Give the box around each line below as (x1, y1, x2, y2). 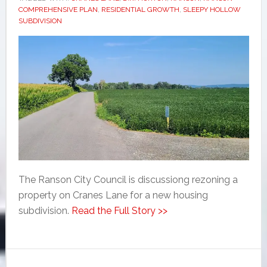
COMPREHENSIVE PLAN (18, 5, 98, 14)
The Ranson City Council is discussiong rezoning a (18, 174, 238, 186)
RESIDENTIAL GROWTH (101, 5, 179, 14)
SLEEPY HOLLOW (182, 5, 241, 14)
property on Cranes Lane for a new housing (18, 190, 208, 201)
